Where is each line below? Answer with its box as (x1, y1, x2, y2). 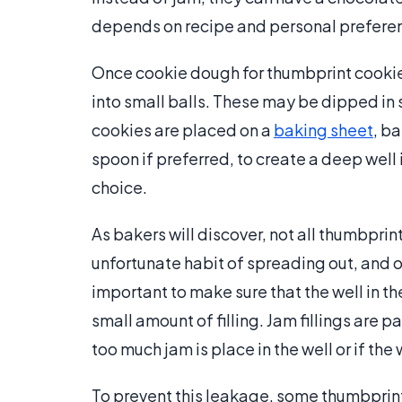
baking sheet (274, 119, 373, 140)
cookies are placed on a (92, 119, 274, 140)
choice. (92, 177, 147, 197)
